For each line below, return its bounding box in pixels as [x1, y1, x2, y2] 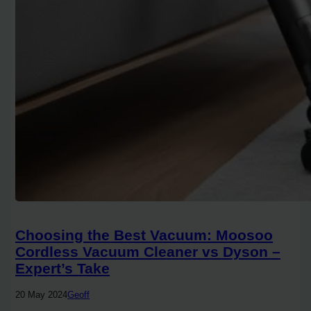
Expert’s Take [15, 260, 110, 277]
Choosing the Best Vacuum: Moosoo [15, 227, 274, 244]
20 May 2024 [15, 289, 68, 300]
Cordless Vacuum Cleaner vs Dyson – [15, 244, 281, 260]
